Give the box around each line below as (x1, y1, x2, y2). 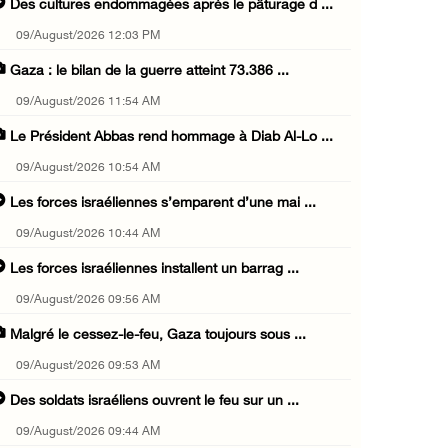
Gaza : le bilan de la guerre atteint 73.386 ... (10, 63, 289, 81)
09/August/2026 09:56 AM (16, 293, 160, 308)
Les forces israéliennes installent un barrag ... (10, 261, 299, 279)
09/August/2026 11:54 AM (16, 95, 160, 110)
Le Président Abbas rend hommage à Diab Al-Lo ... (10, 129, 333, 147)
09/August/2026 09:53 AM (16, 359, 160, 374)
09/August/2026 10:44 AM (16, 227, 160, 242)
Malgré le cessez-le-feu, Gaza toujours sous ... (10, 327, 306, 345)
